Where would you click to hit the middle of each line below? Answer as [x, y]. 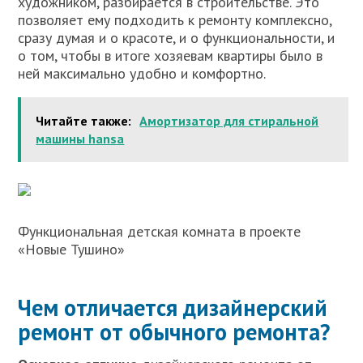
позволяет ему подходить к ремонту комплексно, [175, 20]
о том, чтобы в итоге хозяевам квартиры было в [171, 56]
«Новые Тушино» [72, 250]
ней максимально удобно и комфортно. [142, 74]
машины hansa [80, 139]
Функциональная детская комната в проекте [160, 232]
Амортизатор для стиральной [229, 121]
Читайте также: [84, 121]
